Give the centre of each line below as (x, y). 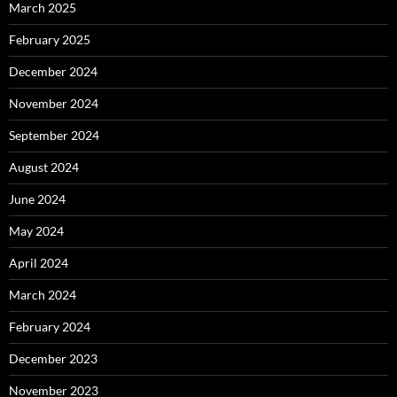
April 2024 (39, 263)
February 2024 (50, 327)
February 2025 (50, 40)
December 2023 (53, 359)
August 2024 (44, 167)
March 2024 (43, 295)
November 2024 (54, 104)
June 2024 (37, 199)
